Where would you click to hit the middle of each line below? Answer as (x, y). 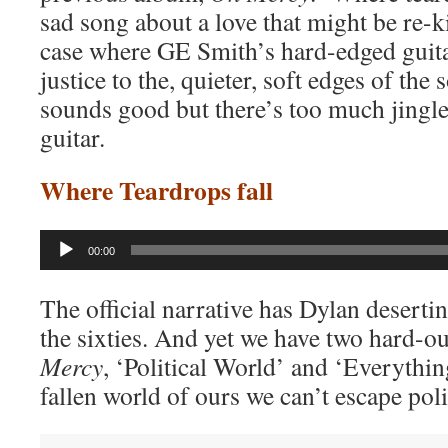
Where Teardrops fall (156, 190)
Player (58, 264)
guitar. (72, 137)
